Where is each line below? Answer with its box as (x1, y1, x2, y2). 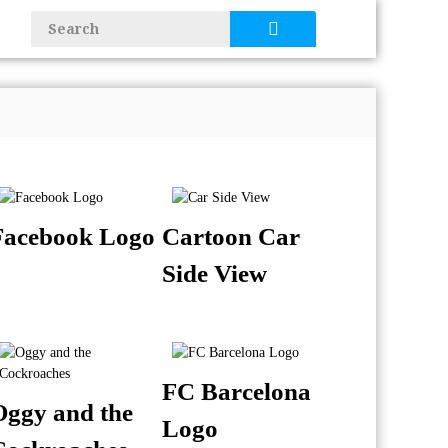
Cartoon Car (162, 223, 301, 250)
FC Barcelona (162, 378, 312, 405)
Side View (162, 260, 268, 287)
